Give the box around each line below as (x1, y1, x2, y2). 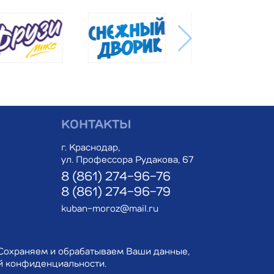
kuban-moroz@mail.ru (61, 205, 158, 214)
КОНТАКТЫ (61, 119, 131, 131)
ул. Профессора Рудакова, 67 (61, 156, 193, 165)
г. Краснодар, (61, 144, 120, 153)
